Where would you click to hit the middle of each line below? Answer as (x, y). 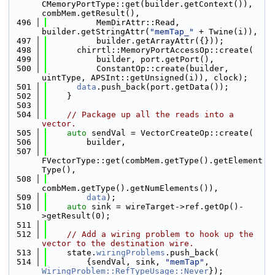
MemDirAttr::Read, (114, 22)
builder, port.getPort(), (131, 59)
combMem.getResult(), (91, 13)
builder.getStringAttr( (96, 32)
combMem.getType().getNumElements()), (130, 188)
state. (72, 253)
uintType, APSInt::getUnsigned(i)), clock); (145, 78)
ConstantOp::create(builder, (138, 68)
